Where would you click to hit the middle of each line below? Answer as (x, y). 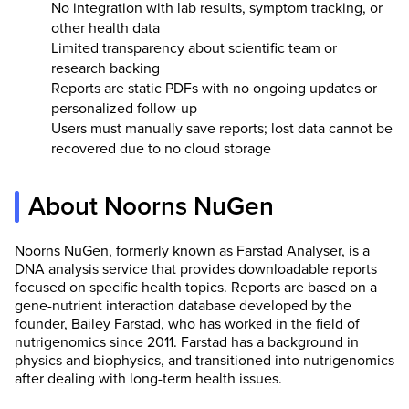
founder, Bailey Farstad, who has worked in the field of (187, 324)
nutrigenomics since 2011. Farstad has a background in (187, 342)
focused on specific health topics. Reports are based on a (196, 287)
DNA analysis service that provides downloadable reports (196, 269)
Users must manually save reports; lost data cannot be (222, 128)
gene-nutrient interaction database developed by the (183, 305)
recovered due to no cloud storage (161, 148)
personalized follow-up (124, 108)
